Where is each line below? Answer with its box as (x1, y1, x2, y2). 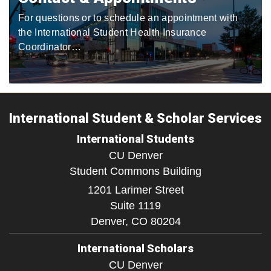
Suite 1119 (110, 200, 161, 212)
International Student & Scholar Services (9, 111, 262, 126)
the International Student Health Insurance (18, 27, 207, 38)
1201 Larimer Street (87, 184, 184, 196)
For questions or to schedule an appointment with (18, 13, 238, 23)
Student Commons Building (70, 165, 201, 177)
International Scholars (77, 242, 194, 255)
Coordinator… (18, 42, 81, 52)
